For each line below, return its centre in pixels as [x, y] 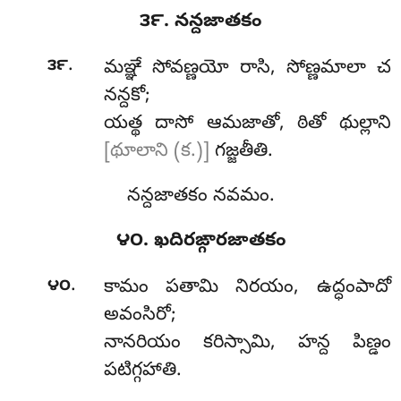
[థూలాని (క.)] [156, 153]
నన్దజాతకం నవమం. [200, 196]
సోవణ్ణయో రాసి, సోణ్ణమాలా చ [271, 69]
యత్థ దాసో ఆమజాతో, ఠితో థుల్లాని [247, 125]
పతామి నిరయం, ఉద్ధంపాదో [278, 289]
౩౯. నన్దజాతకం [200, 22]
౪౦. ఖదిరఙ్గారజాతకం [200, 241]
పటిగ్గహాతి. [142, 372]
